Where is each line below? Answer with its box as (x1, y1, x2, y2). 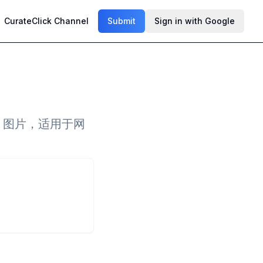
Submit (107, 16, 136, 26)
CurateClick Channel (4, 16, 89, 26)
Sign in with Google (154, 16, 235, 26)
